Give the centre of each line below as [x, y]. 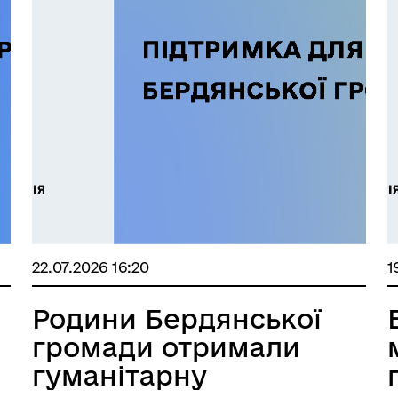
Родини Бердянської [176, 318]
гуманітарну [119, 375]
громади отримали [166, 347]
